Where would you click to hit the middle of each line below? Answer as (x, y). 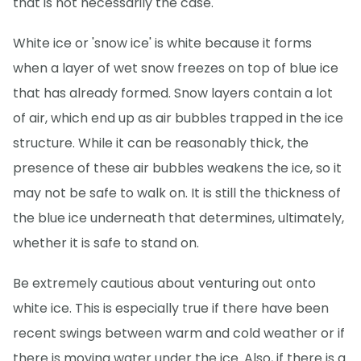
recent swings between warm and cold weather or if (179, 333)
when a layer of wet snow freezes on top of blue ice (176, 68)
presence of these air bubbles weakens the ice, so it (177, 168)
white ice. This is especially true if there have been (171, 308)
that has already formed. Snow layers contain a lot (173, 93)
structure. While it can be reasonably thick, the (161, 143)
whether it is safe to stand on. (106, 243)
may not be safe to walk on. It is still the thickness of (177, 193)
